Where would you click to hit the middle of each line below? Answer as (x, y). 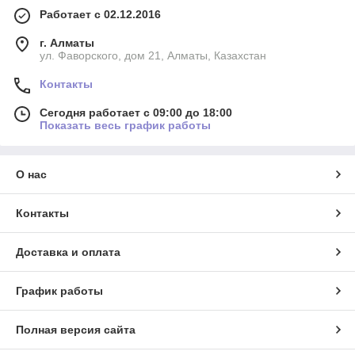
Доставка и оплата (68, 252)
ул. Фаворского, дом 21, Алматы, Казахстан (153, 56)
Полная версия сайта (76, 330)
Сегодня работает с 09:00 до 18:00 (136, 113)
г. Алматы (67, 43)
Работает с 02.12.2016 (100, 15)
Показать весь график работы (125, 126)
